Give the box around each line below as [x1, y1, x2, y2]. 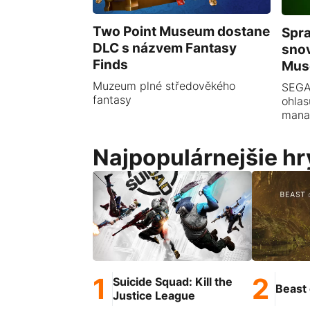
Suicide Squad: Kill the [113, 275, 233, 289]
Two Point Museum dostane [93, 22, 271, 39]
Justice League [113, 289, 196, 303]
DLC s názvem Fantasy [93, 39, 237, 56]
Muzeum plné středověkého [93, 78, 236, 93]
